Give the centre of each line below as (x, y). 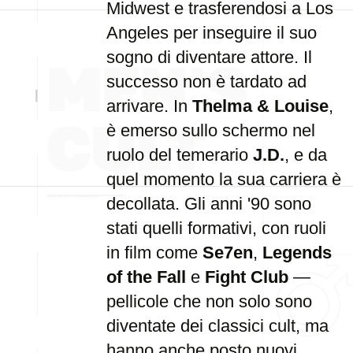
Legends (297, 253)
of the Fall (146, 277)
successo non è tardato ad (206, 82)
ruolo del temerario (180, 155)
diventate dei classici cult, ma (217, 326)
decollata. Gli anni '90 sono (209, 204)
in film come (154, 253)
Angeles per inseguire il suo (212, 33)
